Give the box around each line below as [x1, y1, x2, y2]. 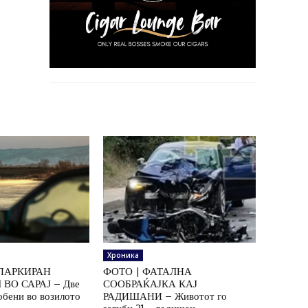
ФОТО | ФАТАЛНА [102, 265, 192, 278]
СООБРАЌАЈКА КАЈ [102, 277, 197, 291]
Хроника [107, 250, 139, 261]
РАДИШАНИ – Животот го [102, 289, 227, 303]
